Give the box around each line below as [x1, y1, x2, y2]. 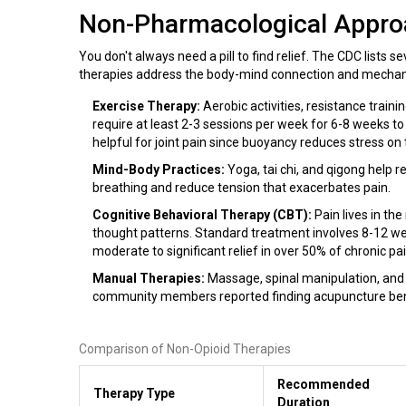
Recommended [277, 376, 370, 391]
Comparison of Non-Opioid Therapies [79, 341, 291, 356]
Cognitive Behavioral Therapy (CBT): [92, 207, 312, 222]
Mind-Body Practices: [92, 161, 225, 177]
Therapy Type [93, 385, 175, 401]
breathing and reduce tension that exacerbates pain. [92, 179, 391, 195]
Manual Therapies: [92, 270, 205, 285]
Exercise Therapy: [92, 98, 200, 113]
